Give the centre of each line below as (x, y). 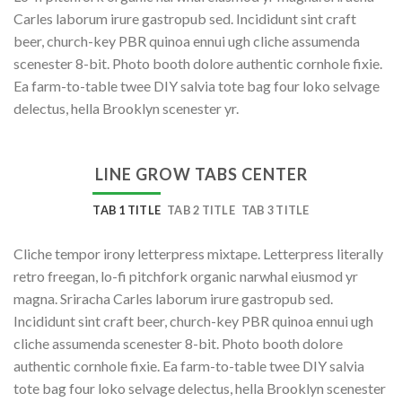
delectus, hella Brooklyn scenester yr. (126, 109)
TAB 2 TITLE (201, 210)
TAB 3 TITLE (275, 210)
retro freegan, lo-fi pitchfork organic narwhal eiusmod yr (186, 275)
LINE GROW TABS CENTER (201, 174)
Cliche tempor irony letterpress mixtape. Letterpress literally (198, 253)
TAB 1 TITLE (127, 210)
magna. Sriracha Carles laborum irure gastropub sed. (173, 298)
